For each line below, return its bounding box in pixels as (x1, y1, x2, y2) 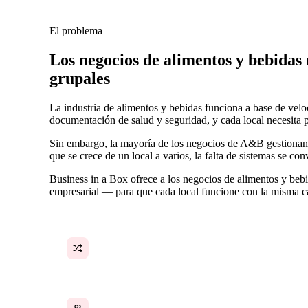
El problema (49, 24, 102, 36)
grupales (49, 69, 110, 87)
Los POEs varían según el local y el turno (89, 236, 266, 248)
